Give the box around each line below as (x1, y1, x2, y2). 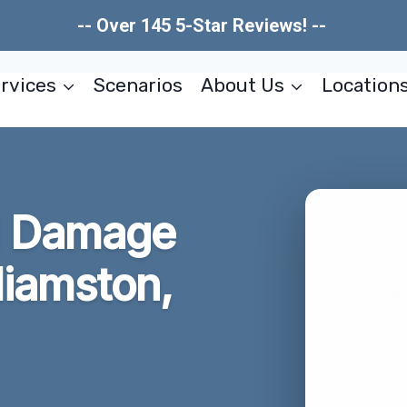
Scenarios (94, 74, 184, 96)
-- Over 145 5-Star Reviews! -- (76, 15, 331, 36)
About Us (200, 74, 284, 96)
